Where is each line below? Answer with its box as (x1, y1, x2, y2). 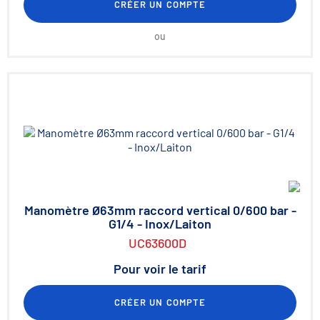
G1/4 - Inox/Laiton (109, 216, 211, 231)
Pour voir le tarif (114, 261, 206, 276)
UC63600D (128, 235, 186, 251)
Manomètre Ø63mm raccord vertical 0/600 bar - (24, 202, 296, 218)
